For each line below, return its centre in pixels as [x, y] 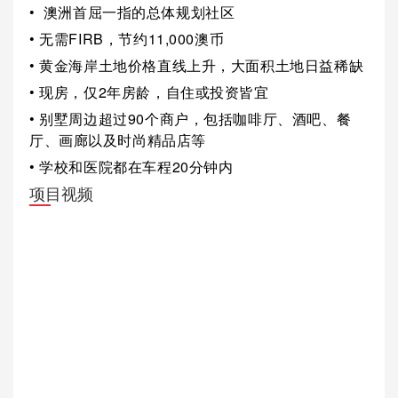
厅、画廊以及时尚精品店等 [118, 139]
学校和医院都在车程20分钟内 [136, 166]
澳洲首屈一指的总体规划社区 [135, 12]
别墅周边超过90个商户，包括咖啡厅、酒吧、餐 [195, 118]
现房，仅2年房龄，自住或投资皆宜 [154, 92]
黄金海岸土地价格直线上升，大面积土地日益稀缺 [202, 66]
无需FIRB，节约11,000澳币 [132, 39]
